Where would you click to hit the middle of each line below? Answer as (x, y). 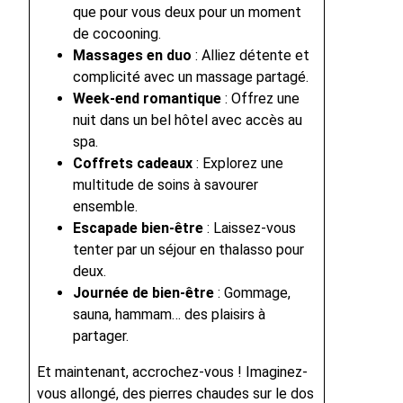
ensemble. (105, 207)
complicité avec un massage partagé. (191, 77)
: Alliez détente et (251, 56)
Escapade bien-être (138, 228)
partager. (101, 336)
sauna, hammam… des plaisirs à (169, 315)
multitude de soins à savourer (166, 185)
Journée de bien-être (143, 293)
